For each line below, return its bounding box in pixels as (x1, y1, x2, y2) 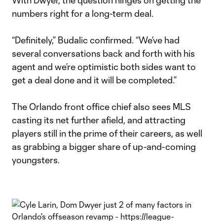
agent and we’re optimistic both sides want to (12, 61, 196, 72)
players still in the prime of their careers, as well (12, 128, 202, 139)
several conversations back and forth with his (12, 48, 195, 59)
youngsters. (12, 154, 60, 165)
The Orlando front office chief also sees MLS (12, 101, 191, 112)
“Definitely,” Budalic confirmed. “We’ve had (12, 35, 180, 45)
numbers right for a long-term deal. (12, 8, 153, 19)
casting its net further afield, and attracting (12, 114, 185, 125)
